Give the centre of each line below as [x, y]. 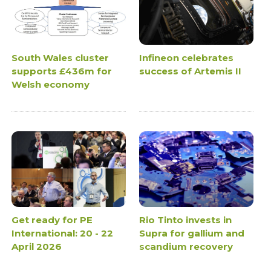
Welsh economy [51, 84]
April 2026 [37, 247]
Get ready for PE [52, 220]
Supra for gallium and [192, 233]
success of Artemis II [190, 71]
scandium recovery [186, 247]
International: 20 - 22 [63, 233]
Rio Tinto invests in [185, 220]
